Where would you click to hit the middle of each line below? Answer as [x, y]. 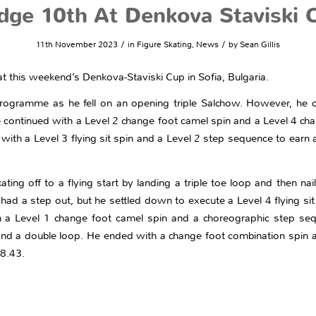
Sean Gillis [260, 44]
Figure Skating [164, 44]
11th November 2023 [77, 44]
